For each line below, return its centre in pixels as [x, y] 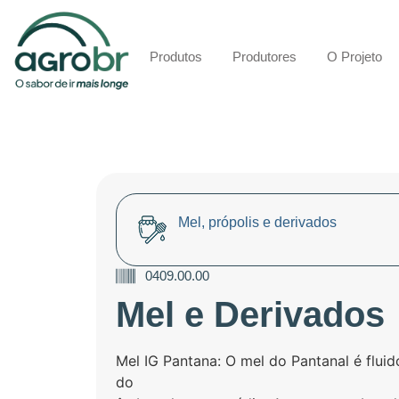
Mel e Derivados [251, 314]
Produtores [264, 56]
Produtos [175, 56]
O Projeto [354, 56]
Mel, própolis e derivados [258, 222]
